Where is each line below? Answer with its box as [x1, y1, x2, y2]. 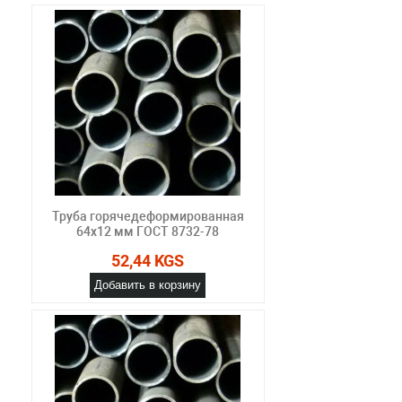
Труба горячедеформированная [51, 208, 244, 223]
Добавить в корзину [94, 277, 202, 292]
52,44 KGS [111, 250, 185, 270]
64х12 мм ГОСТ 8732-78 [76, 223, 220, 239]
